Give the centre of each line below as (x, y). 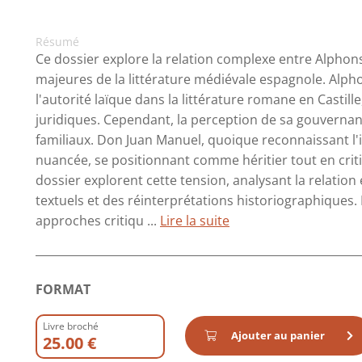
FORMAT (63, 289)
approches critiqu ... (98, 221)
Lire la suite (195, 221)
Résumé (57, 42)
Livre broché (71, 326)
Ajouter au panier (278, 335)
